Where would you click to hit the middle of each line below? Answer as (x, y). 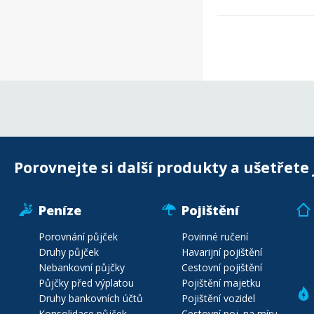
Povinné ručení (215, 237)
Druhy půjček (69, 252)
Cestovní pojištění (222, 267)
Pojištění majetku (221, 283)
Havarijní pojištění (222, 252)
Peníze (60, 210)
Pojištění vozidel (218, 298)
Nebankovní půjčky (82, 267)
